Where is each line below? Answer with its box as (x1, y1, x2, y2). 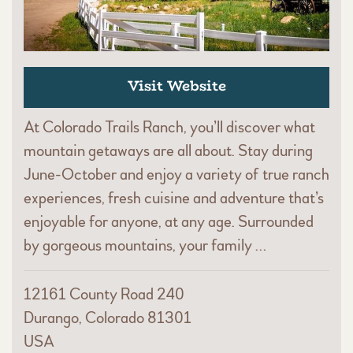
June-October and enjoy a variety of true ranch (24, 164, 329, 184)
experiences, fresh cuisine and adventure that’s (24, 188, 324, 208)
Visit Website (127, 74, 226, 97)
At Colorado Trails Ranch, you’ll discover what (24, 117, 315, 137)
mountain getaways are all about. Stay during (24, 140, 313, 161)
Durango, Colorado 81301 (24, 307, 191, 328)
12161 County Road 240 (24, 284, 184, 304)
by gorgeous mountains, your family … (24, 235, 266, 255)
